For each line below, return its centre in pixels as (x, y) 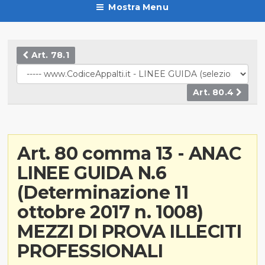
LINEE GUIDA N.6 (92, 173)
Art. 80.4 (215, 92)
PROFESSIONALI (90, 251)
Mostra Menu (138, 7)
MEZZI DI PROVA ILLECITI (130, 231)
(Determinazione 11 (103, 192)
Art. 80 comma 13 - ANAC (129, 153)
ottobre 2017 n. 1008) (111, 212)
